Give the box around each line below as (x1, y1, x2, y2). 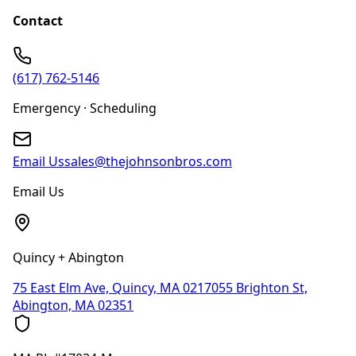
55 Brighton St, (219, 279, 308, 297)
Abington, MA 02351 (13, 296, 133, 315)
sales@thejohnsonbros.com (64, 153, 232, 171)
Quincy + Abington (13, 249, 124, 267)
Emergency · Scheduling (13, 99, 157, 118)
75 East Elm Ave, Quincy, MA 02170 (13, 279, 219, 297)
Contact (13, 11, 63, 29)
